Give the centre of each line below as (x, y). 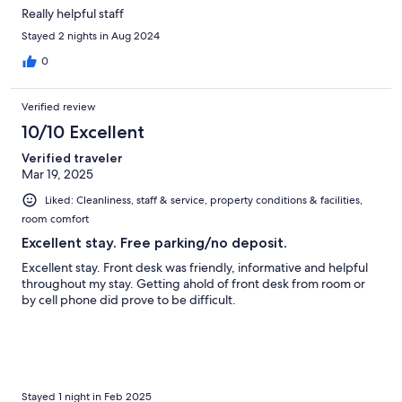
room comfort (55, 218)
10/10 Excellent (83, 131)
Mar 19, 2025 (57, 174)
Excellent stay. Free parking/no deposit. (154, 242)
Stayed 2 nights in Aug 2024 (91, 35)
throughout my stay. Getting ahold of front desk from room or (193, 283)
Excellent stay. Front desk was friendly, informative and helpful (195, 267)
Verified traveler (72, 157)
